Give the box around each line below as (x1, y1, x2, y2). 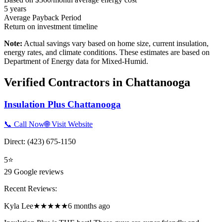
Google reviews (12, 167, 63, 176)
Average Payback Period (4, 13, 81, 22)
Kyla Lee (4, 201, 33, 210)
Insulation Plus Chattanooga (4, 99, 121, 110)
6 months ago (68, 201, 110, 210)
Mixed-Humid (102, 57, 146, 66)
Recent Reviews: (4, 184, 57, 193)
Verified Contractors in (4, 76, 125, 89)
